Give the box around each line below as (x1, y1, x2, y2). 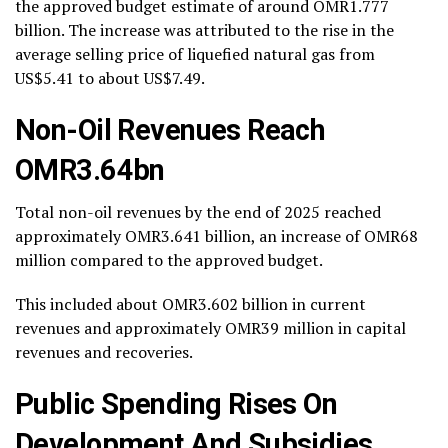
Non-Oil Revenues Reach (15, 113, 326, 147)
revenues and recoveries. (15, 341, 193, 363)
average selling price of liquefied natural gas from (15, 43, 375, 65)
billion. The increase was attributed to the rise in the (15, 19, 394, 41)
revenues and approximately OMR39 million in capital (15, 317, 406, 339)
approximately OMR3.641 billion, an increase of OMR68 (15, 225, 418, 247)
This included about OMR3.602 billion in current (15, 293, 366, 315)
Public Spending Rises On (15, 387, 338, 421)
